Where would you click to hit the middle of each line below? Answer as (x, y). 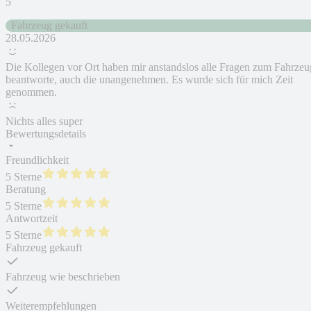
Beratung (26, 190)
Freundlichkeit (37, 160)
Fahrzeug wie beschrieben (63, 277)
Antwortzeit (32, 219)
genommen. (31, 92)
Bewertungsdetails (46, 134)
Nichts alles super (44, 121)
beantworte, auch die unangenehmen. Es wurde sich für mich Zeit (149, 80)
